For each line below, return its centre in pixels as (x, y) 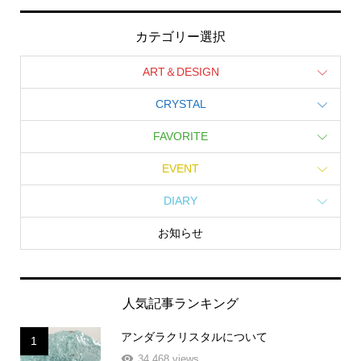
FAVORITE (180, 137)
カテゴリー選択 (180, 36)
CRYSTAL (180, 104)
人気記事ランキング (180, 304)
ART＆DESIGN (180, 72)
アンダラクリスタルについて (194, 337)
